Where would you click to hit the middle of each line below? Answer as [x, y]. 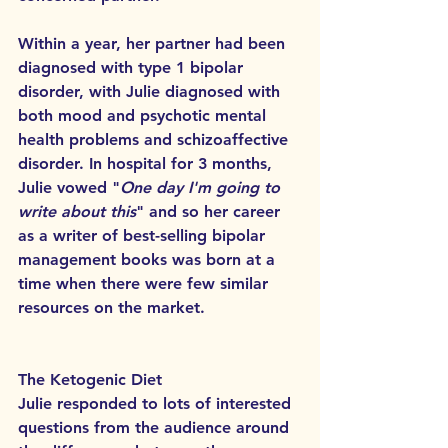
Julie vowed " [69, 187]
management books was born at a [149, 259]
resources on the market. [111, 307]
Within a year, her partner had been [154, 43]
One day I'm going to [202, 187]
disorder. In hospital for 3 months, [147, 163]
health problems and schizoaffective [155, 139]
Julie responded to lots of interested [157, 403]
